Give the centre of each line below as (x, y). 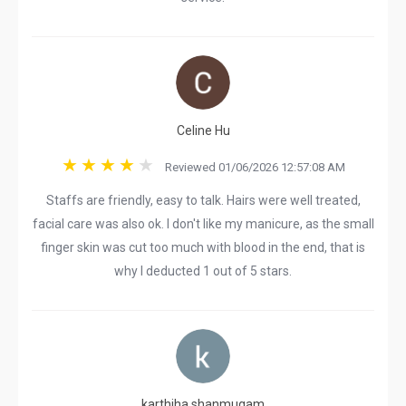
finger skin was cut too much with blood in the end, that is (203, 247)
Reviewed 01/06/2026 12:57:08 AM (251, 167)
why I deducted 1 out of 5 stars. (203, 271)
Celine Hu (203, 130)
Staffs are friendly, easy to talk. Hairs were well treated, (203, 200)
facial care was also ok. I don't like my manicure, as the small (203, 224)
